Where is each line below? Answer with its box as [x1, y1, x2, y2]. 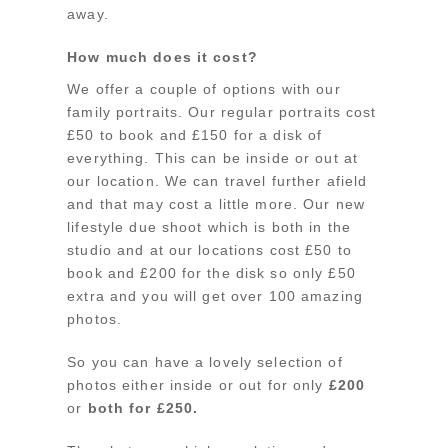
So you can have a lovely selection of [67, 353, 343, 370]
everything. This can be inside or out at [67, 149, 358, 166]
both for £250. [87, 399, 199, 416]
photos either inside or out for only [67, 376, 329, 393]
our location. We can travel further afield [67, 172, 368, 189]
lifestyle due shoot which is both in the [67, 218, 351, 235]
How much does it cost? [67, 49, 258, 66]
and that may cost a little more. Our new [67, 195, 365, 212]
